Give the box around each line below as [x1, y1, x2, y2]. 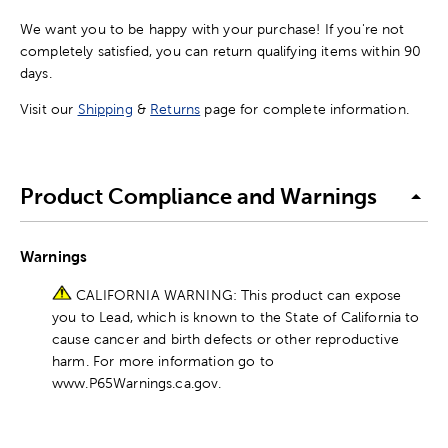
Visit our [20, 100, 78, 117]
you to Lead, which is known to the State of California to [52, 308, 420, 325]
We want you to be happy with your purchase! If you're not [20, 20, 405, 37]
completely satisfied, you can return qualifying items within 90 [20, 42, 422, 59]
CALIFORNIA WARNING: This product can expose [76, 286, 402, 303]
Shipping [77, 100, 133, 117]
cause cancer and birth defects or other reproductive [52, 330, 399, 347]
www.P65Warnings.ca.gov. [52, 374, 222, 391]
